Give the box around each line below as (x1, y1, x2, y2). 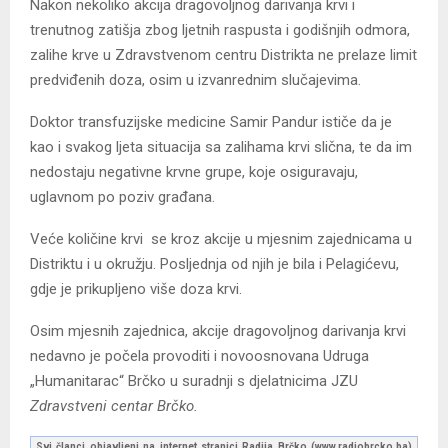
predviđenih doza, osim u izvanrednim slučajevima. (30, 70, 361, 89)
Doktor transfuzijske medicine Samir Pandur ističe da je (30, 112, 392, 131)
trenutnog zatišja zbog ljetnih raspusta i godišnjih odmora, (30, 20, 410, 39)
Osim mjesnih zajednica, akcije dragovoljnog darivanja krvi (30, 321, 406, 340)
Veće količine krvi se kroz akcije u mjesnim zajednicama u (30, 229, 412, 248)
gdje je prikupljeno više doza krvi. (30, 279, 242, 298)
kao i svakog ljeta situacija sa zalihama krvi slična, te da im (30, 137, 412, 156)
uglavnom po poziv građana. (30, 187, 215, 206)
